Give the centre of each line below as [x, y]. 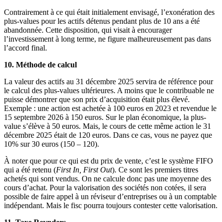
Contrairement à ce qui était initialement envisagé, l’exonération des [109, 12]
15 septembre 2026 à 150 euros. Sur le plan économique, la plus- [105, 117]
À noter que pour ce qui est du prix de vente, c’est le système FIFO [109, 161]
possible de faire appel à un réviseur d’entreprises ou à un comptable [110, 196]
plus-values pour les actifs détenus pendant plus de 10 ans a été [102, 21]
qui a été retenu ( [30, 169]
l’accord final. [26, 48]
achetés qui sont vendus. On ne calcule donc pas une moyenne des [108, 178]
